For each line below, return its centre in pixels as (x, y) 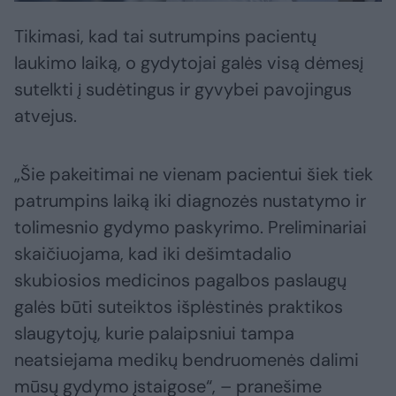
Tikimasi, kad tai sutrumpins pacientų (165, 37)
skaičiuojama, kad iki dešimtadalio (153, 254)
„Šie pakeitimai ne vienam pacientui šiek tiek (194, 175)
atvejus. (46, 116)
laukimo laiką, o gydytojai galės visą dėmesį (189, 63)
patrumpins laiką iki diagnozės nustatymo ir (190, 201)
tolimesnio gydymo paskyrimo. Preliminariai (190, 228)
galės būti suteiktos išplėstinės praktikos (179, 307)
